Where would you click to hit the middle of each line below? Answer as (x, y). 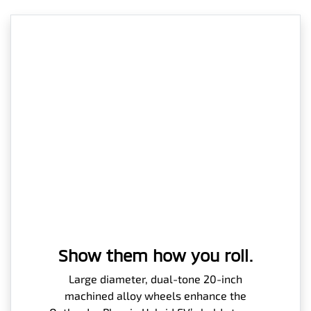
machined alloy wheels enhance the (155, 295)
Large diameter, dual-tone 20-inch (155, 278)
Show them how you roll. (155, 255)
